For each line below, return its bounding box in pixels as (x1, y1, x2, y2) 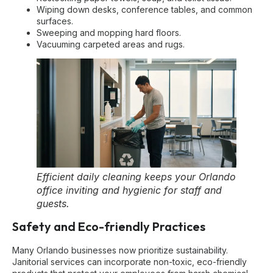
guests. (37, 197, 69, 210)
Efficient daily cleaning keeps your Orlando (37, 171, 236, 183)
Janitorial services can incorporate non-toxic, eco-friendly (12, 257, 247, 268)
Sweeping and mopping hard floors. (37, 27, 181, 38)
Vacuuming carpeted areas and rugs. (37, 39, 185, 50)
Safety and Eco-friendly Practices (12, 219, 205, 235)
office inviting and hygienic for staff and (37, 184, 222, 197)
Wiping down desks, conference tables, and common (37, 4, 252, 15)
